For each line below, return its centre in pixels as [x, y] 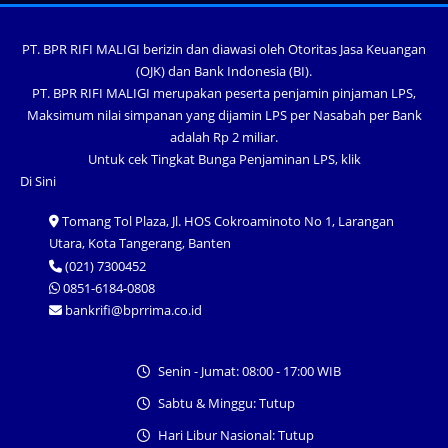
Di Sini [38, 181]
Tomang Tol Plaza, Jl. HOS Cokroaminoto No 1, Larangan [227, 221]
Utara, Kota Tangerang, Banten [140, 243]
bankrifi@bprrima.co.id [132, 310]
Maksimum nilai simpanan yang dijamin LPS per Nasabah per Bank [224, 114]
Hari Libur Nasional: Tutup [235, 435]
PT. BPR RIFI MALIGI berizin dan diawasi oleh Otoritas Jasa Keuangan [224, 48]
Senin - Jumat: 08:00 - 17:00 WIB [249, 371]
